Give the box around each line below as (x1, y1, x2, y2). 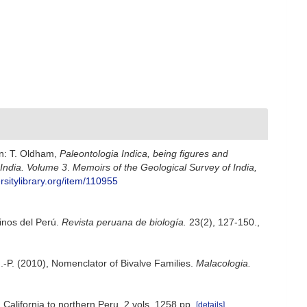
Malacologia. (196, 258, 251, 269)
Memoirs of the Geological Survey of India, (73, 162, 257, 173)
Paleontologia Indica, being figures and (60, 148, 228, 159)
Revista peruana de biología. (62, 217, 186, 228)
